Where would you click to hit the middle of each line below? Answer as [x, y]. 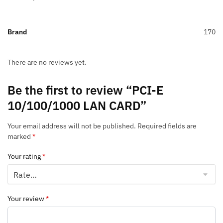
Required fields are [167, 126]
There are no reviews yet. [47, 62]
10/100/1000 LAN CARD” [77, 106]
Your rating [25, 157]
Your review [27, 199]
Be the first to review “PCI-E [85, 90]
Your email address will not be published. [72, 126]
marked [20, 137]
